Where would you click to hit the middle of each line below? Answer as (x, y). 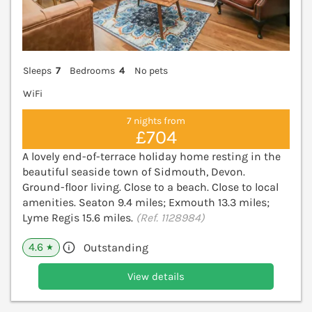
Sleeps (37, 70)
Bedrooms (93, 70)
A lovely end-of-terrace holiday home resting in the (151, 157)
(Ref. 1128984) (170, 218)
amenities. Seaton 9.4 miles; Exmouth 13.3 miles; (146, 203)
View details (156, 277)
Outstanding (116, 248)
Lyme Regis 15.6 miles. (79, 218)
